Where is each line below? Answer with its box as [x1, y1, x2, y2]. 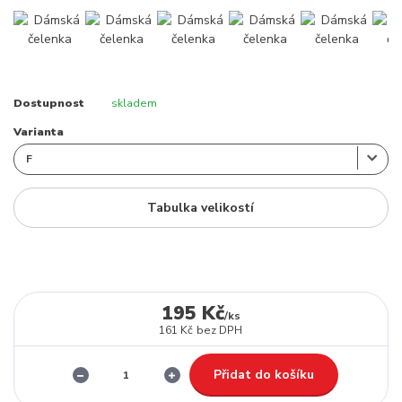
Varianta [13, 125, 64, 140]
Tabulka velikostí [147, 198, 255, 216]
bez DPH [197, 322, 243, 337]
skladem [110, 96, 157, 111]
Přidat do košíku [213, 365, 314, 383]
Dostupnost [13, 96, 84, 111]
